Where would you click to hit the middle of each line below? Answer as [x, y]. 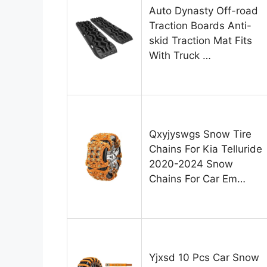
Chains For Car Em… [197, 179]
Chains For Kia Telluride [206, 149]
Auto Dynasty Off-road [204, 11]
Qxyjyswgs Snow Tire [200, 134]
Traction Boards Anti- [200, 26]
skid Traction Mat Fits [201, 41]
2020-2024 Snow [191, 164]
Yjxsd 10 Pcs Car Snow [204, 258]
